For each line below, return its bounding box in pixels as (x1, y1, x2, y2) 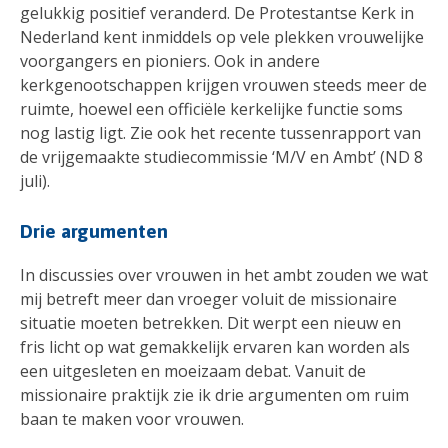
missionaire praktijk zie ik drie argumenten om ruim (20, 383, 409, 406)
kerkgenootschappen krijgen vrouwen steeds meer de (20, 74, 427, 97)
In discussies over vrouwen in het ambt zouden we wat (20, 263, 428, 286)
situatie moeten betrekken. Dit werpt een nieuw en (20, 311, 401, 334)
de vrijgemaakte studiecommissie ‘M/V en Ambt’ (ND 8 (20, 146, 423, 169)
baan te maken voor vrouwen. (20, 407, 244, 430)
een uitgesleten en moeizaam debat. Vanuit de (20, 359, 366, 382)
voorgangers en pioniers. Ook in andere (20, 50, 320, 73)
